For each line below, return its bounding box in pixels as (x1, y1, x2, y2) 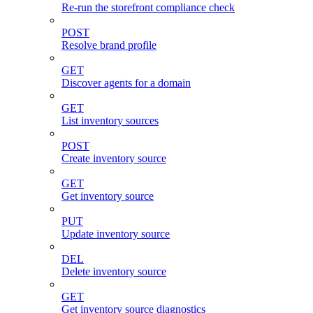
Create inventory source (61, 152, 166, 165)
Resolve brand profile (61, 39, 156, 52)
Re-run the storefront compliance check (61, 1, 235, 14)
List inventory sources (61, 115, 159, 127)
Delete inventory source (61, 265, 166, 278)
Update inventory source (61, 228, 170, 240)
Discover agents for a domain (61, 77, 191, 89)
